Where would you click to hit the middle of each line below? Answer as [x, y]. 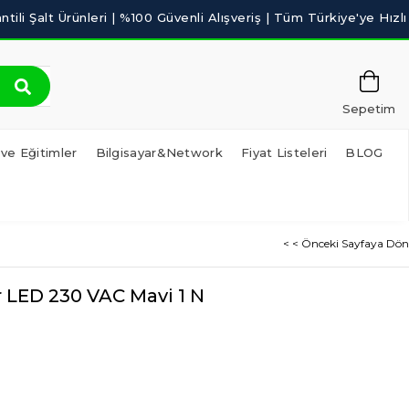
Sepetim [369, 109]
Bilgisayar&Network [159, 152]
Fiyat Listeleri [284, 152]
